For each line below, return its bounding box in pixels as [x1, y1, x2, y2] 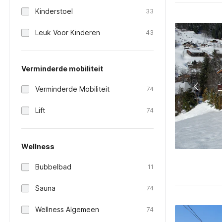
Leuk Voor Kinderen [35, 28, 100, 37]
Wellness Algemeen [35, 205, 99, 214]
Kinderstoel [35, 7, 73, 15]
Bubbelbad [35, 163, 71, 171]
